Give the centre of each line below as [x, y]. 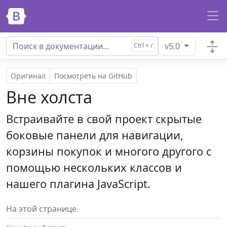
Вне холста [49, 97]
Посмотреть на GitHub [93, 76]
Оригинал [28, 76]
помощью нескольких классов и [94, 167]
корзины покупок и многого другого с [109, 151]
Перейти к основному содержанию [81, 12]
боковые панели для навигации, [95, 135]
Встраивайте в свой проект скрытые [104, 119]
